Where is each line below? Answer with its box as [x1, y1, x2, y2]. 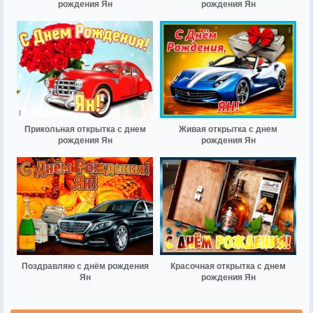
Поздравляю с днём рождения [21, 261, 149, 271]
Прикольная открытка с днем [24, 124, 146, 135]
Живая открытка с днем [179, 124, 277, 135]
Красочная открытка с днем [170, 261, 286, 271]
